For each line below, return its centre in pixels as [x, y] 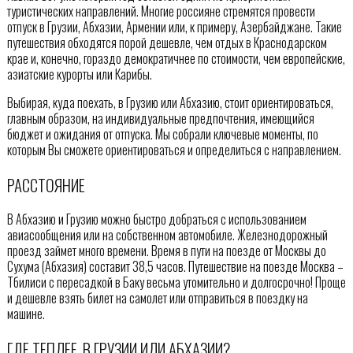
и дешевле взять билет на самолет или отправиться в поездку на [157, 298]
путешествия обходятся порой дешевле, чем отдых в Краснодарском [167, 42]
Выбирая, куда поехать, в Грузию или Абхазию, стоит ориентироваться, [170, 102]
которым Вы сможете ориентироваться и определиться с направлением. [174, 149]
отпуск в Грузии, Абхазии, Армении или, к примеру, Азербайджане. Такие [174, 26]
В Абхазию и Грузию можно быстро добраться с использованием [156, 219]
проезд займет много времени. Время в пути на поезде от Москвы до [166, 251]
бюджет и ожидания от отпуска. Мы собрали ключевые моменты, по [162, 134]
